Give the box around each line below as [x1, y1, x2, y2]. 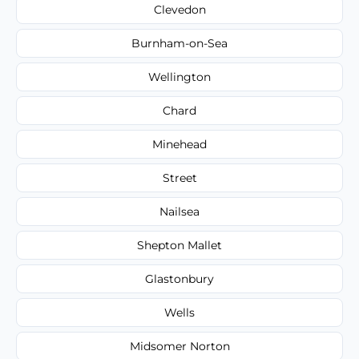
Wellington [148, 69, 211, 84]
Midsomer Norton [129, 338, 230, 353]
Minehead [152, 136, 207, 151]
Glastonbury [145, 271, 214, 286]
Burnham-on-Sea [131, 35, 228, 50]
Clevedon [153, 2, 206, 17]
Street [162, 170, 197, 185]
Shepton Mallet [137, 237, 222, 252]
